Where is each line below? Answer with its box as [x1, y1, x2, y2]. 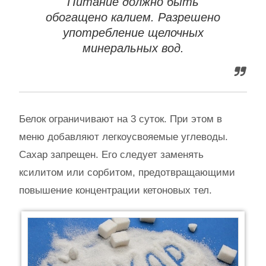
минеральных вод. [82, 41, 184, 55]
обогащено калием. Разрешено [46, 10, 220, 24]
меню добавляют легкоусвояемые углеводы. [19, 131, 228, 142]
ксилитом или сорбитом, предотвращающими [19, 166, 235, 178]
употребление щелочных [62, 26, 204, 39]
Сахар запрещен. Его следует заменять [19, 148, 204, 160]
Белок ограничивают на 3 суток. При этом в [19, 113, 222, 125]
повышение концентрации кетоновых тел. [19, 184, 212, 196]
